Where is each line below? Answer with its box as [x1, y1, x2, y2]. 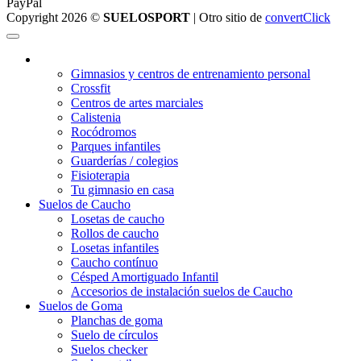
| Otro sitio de [190, 10, 265, 24]
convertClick [265, 10, 330, 24]
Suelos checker [71, 342, 147, 356]
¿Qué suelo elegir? [47, 52, 135, 66]
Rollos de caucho [71, 226, 159, 240]
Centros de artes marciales [71, 95, 203, 110]
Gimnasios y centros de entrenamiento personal [71, 66, 310, 81]
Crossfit [71, 81, 110, 95]
